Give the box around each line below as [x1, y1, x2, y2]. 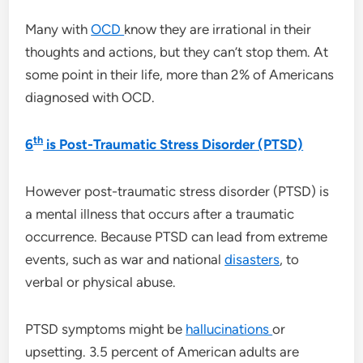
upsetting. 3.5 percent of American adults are [25, 343, 300, 360]
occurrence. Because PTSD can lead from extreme [25, 228, 328, 245]
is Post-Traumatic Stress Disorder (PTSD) [43, 135, 304, 152]
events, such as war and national [25, 250, 225, 267]
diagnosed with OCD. [25, 88, 156, 105]
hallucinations [186, 320, 273, 337]
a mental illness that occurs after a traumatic [25, 205, 295, 222]
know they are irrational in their [124, 20, 312, 37]
